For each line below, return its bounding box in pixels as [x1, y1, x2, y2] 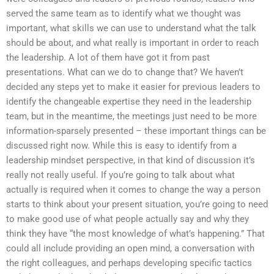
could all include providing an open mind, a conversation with [6, 243, 254, 254]
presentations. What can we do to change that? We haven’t [6, 67, 243, 78]
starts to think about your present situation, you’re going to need [6, 199, 268, 210]
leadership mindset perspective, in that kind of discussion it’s [6, 155, 255, 166]
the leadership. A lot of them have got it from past [6, 52, 210, 64]
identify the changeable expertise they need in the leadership [6, 96, 251, 108]
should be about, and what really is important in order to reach [6, 37, 259, 49]
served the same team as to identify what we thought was [6, 8, 241, 20]
